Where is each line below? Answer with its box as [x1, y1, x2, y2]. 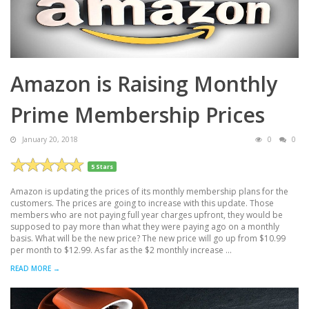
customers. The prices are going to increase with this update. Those [10, 197, 274, 209]
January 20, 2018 [20, 134, 78, 144]
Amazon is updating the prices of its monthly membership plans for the [10, 185, 288, 197]
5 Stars [91, 162, 114, 170]
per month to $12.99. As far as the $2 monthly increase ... [10, 243, 232, 256]
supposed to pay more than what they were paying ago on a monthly [10, 220, 279, 232]
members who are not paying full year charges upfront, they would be [10, 208, 283, 221]
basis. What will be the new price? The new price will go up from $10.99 [10, 232, 286, 244]
